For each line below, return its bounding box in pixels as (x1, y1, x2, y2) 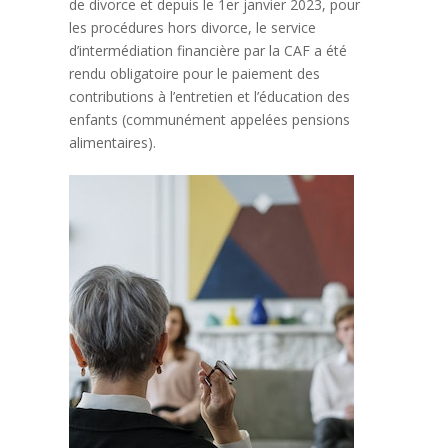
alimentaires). (68, 133, 156, 152)
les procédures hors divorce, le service (68, 18, 316, 37)
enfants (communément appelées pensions (68, 110, 350, 129)
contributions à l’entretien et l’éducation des (68, 87, 350, 106)
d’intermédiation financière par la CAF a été (68, 41, 347, 60)
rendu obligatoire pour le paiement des (68, 64, 320, 83)
